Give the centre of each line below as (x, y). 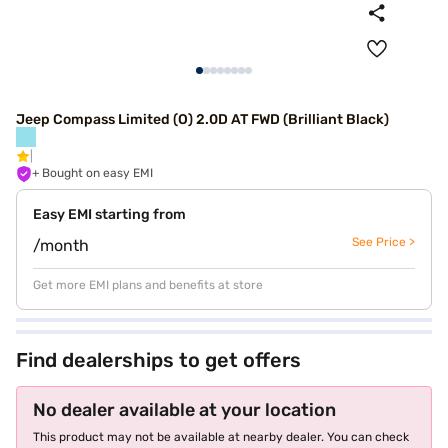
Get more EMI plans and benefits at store (148, 285)
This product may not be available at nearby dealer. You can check (221, 437)
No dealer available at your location (184, 410)
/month (61, 245)
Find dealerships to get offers (158, 360)
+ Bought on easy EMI (97, 173)
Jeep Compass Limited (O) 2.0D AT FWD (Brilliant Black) (202, 119)
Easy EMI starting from (109, 214)
